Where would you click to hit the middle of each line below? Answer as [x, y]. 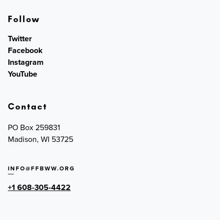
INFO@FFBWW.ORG [41, 168]
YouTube [23, 74]
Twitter [20, 39]
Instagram [26, 62]
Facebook [25, 51]
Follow [24, 19]
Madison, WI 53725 [41, 139]
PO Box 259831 [34, 127]
